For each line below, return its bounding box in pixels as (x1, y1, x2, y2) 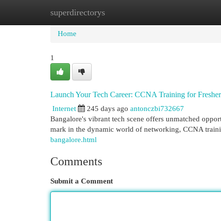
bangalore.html (50, 136, 97, 144)
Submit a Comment (50, 177, 113, 185)
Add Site (167, 8, 194, 16)
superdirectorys (50, 7, 105, 17)
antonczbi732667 (130, 105, 184, 112)
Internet (52, 105, 76, 112)
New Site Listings (99, 8, 152, 16)
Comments (50, 155, 102, 168)
